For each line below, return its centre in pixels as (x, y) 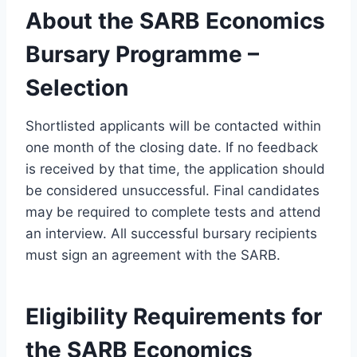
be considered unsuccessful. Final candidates (173, 190)
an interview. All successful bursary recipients (171, 233)
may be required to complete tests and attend (173, 212)
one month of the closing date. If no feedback (172, 147)
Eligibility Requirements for (174, 316)
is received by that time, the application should (175, 169)
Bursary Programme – (142, 54)
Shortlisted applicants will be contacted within (173, 126)
